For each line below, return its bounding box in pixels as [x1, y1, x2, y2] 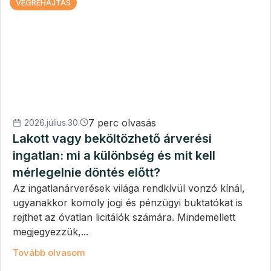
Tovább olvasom [13, 247, 85, 259]
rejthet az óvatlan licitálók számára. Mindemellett [13, 211, 235, 224]
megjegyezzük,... [13, 226, 88, 238]
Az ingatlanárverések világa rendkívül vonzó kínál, [13, 182, 245, 195]
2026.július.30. [24, 117, 80, 128]
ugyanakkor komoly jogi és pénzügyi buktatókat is [13, 197, 243, 209]
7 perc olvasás [88, 117, 156, 129]
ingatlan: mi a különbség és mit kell [13, 148, 215, 163]
